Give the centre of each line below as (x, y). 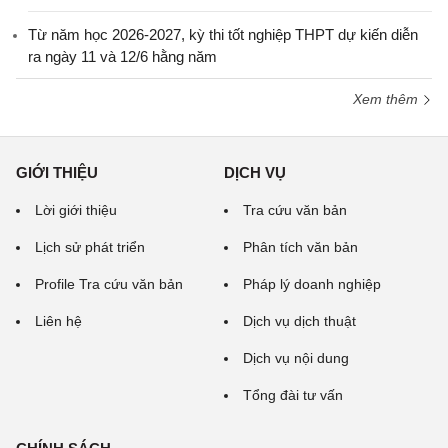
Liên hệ (58, 321)
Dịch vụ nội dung (296, 358)
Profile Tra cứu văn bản (109, 284)
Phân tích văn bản (300, 247)
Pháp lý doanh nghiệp (312, 284)
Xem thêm (387, 99)
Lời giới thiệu (76, 210)
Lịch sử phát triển (90, 247)
